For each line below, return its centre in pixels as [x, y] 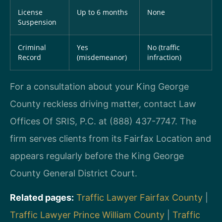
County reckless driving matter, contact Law [103, 104]
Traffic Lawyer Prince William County [87, 215]
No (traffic [164, 47]
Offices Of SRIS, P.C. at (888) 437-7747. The [103, 121]
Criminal [32, 47]
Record [29, 57]
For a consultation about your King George [99, 86]
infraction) [164, 57]
